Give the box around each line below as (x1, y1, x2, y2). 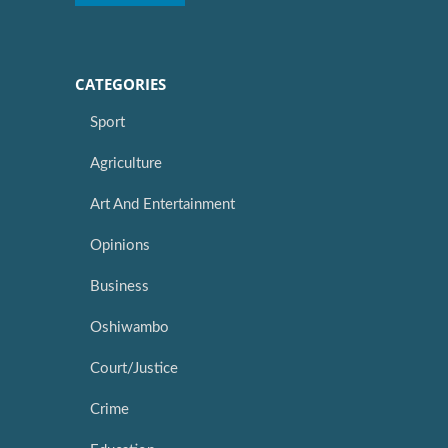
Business (90, 279, 149, 295)
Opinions (90, 238, 150, 254)
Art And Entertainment (90, 197, 235, 213)
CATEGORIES (75, 74, 166, 95)
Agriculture (90, 156, 162, 172)
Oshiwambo (90, 320, 169, 336)
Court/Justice (90, 361, 178, 377)
